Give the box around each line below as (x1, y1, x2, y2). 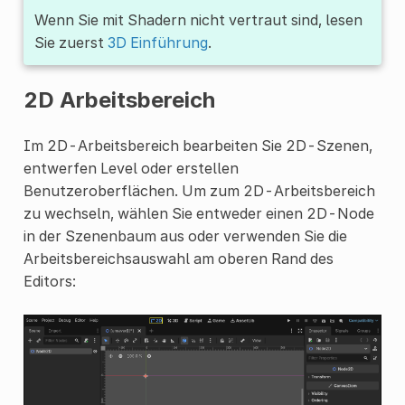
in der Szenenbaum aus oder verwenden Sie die (23, 227, 347, 246)
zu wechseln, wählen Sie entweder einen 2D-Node (23, 204, 374, 223)
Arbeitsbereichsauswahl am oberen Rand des (23, 250, 334, 268)
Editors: (23, 272, 76, 291)
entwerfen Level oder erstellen (23, 159, 239, 178)
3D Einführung (107, 33, 208, 52)
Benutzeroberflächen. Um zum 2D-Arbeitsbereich (23, 182, 375, 201)
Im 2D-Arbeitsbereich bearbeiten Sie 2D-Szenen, (23, 137, 372, 155)
